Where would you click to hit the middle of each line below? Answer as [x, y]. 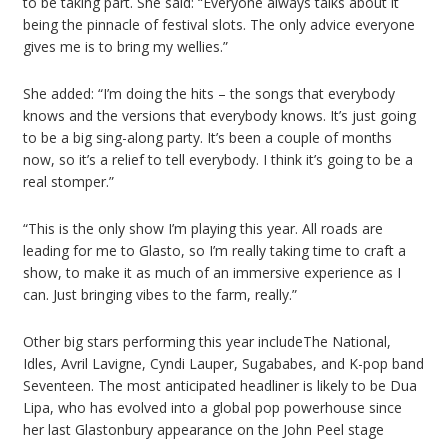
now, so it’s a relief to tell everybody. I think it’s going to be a [218, 160]
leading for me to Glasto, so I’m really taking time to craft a [214, 251]
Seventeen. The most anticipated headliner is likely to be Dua [220, 386]
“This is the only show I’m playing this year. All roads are [203, 229]
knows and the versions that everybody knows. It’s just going [219, 116]
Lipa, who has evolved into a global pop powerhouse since [212, 408]
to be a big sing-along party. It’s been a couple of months [207, 138]
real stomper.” [68, 182]
